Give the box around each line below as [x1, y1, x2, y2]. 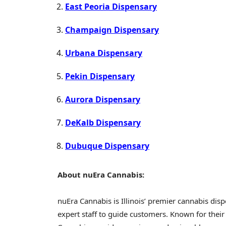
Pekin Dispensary [65, 71, 135, 82]
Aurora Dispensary [65, 94, 140, 105]
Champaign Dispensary [65, 24, 159, 36]
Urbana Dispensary [65, 47, 142, 59]
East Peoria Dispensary [65, 1, 157, 13]
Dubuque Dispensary [65, 140, 149, 152]
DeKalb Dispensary [65, 117, 141, 129]
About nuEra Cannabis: [58, 169, 144, 180]
